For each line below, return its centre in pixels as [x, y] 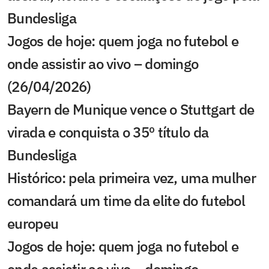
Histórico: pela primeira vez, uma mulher [131, 178]
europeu [33, 223]
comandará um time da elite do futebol [126, 201]
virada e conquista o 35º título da [108, 132]
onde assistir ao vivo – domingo [103, 64]
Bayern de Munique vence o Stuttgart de [131, 109]
